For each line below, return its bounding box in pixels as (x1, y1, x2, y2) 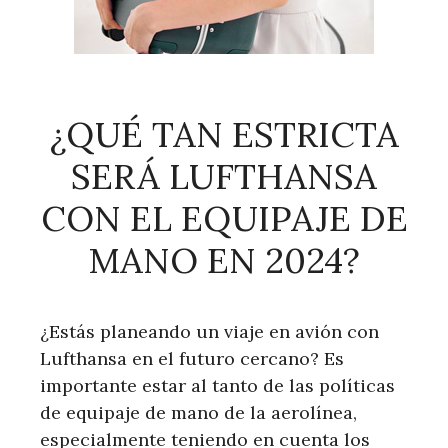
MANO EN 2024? (88, 238, 360, 283)
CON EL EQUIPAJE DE (40, 196, 408, 241)
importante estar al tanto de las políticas (40, 374, 395, 397)
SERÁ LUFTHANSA (71, 154, 377, 199)
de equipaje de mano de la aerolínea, (40, 401, 357, 424)
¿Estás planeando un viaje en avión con (40, 320, 379, 343)
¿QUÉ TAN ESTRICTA (49, 112, 399, 157)
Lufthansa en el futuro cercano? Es (40, 347, 344, 370)
